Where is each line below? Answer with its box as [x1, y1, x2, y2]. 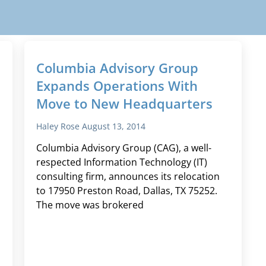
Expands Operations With [36, 77, 198, 95]
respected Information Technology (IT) [36, 156, 207, 169]
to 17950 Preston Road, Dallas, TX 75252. [36, 184, 217, 198]
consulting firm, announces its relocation [36, 170, 220, 183]
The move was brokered [36, 198, 144, 212]
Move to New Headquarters [36, 94, 213, 113]
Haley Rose [36, 121, 82, 132]
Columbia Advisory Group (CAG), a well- [36, 141, 211, 155]
